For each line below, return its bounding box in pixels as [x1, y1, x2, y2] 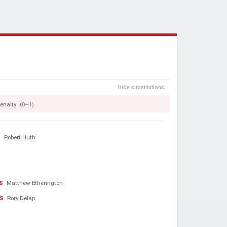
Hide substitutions [118, 84, 164, 91]
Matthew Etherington [7, 179, 63, 186]
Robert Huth [4, 134, 36, 141]
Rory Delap [7, 195, 35, 202]
